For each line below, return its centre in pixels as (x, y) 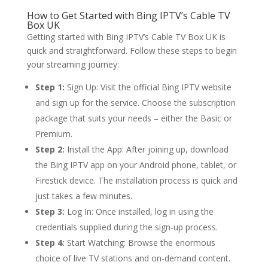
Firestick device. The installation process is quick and (136, 180)
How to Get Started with (81, 16)
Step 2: (50, 149)
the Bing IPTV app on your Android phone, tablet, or (135, 165)
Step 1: (50, 87)
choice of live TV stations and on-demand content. (133, 258)
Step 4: (50, 243)
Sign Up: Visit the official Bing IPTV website (148, 87)
